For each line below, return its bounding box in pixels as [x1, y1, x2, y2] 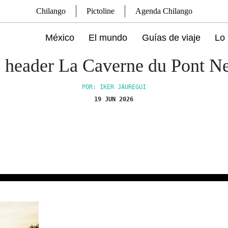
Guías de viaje [141, 33, 201, 43]
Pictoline [86, 7, 115, 15]
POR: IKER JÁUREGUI [81, 83, 146, 91]
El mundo [89, 33, 128, 43]
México [45, 33, 75, 43]
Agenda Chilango [135, 7, 192, 15]
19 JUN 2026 [94, 96, 134, 103]
